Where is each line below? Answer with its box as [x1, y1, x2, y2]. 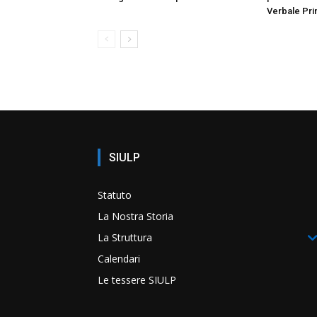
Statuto [98, 188, 132, 202]
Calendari [98, 251, 140, 265]
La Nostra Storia [98, 209, 173, 223]
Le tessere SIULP [98, 272, 176, 287]
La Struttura [98, 230, 152, 244]
